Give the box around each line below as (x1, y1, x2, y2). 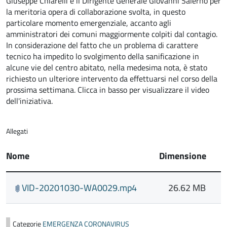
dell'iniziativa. (6, 94, 53, 107)
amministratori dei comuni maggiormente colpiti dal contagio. (6, 27, 217, 40)
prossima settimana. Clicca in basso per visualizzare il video (6, 83, 209, 96)
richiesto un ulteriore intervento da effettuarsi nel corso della (6, 72, 217, 85)
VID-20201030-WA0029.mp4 (20, 180, 137, 195)
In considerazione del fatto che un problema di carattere (6, 39, 198, 51)
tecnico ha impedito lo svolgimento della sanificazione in (6, 50, 199, 62)
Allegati (6, 125, 28, 137)
